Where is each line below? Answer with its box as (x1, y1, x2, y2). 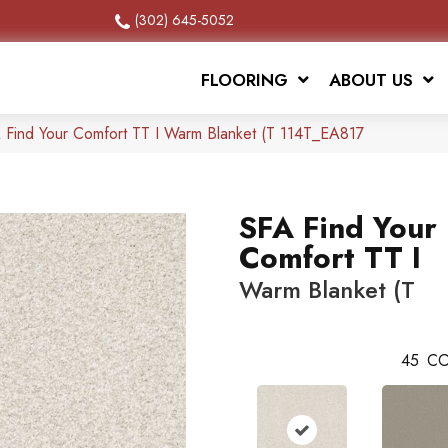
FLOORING (201, 68, 289, 93)
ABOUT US (329, 68, 414, 93)
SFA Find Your (239, 206, 437, 250)
